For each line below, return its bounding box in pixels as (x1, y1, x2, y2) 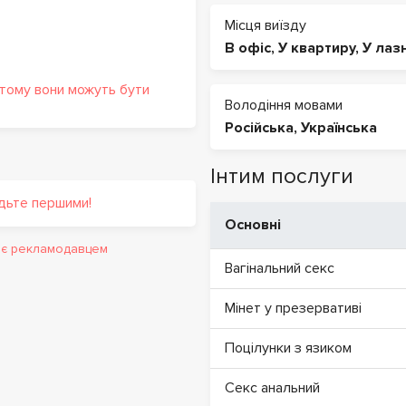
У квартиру (278, 39, 355, 57)
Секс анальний (225, 379, 320, 397)
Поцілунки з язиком (225, 339, 352, 357)
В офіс (225, 39, 271, 57)
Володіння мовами (225, 96, 343, 114)
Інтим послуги (210, 163, 353, 189)
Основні (225, 216, 281, 234)
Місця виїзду (225, 16, 306, 34)
